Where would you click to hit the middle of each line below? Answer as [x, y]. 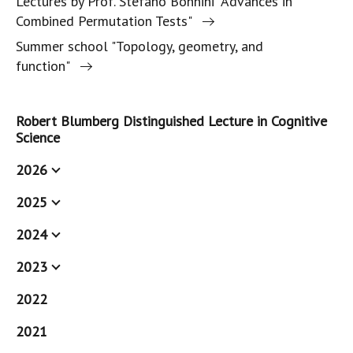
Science [38, 137]
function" [43, 66]
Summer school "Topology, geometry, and [139, 46]
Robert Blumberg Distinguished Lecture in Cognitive [171, 121]
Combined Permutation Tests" [104, 21]
